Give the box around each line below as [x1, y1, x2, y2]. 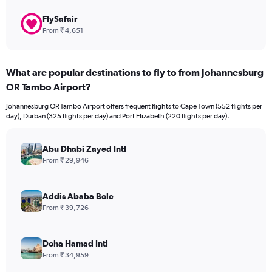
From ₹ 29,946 [42, 156, 89, 165]
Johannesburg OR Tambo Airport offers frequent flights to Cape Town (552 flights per [6, 102, 262, 111]
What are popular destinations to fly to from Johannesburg [6, 67, 263, 78]
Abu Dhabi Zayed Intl [42, 144, 126, 154]
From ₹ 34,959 [42, 251, 89, 260]
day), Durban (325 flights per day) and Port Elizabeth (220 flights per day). [6, 112, 229, 121]
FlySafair [42, 14, 77, 24]
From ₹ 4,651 [42, 26, 83, 35]
